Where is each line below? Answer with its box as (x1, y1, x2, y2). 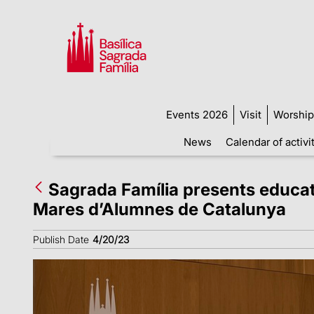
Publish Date (33, 233, 89, 245)
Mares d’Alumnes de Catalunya (33, 198, 286, 219)
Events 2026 (166, 107, 228, 121)
